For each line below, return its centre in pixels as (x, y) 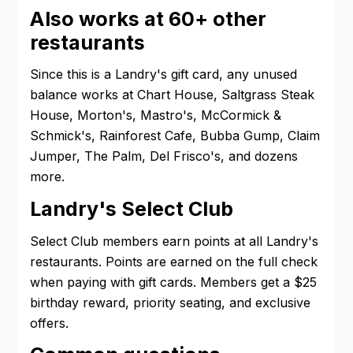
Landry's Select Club (132, 208)
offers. (49, 323)
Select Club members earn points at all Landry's (174, 241)
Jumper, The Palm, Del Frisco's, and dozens (164, 156)
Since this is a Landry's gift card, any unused (163, 74)
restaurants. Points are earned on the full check (174, 261)
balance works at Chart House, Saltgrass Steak (172, 95)
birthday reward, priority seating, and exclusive (170, 302)
